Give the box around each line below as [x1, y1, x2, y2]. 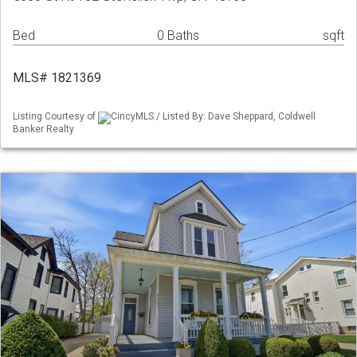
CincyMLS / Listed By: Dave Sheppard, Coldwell [111, 111, 316, 123]
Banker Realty [13, 123, 74, 135]
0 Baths [157, 28, 199, 44]
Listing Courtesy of [13, 111, 98, 123]
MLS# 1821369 [13, 70, 101, 86]
